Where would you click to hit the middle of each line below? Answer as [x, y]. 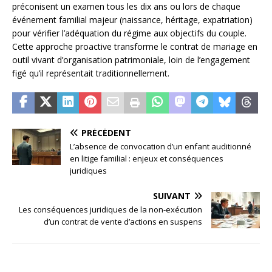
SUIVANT [172, 195]
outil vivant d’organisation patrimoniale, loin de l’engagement [131, 59]
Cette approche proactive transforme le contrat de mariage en [135, 46]
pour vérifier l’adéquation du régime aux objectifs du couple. [129, 33]
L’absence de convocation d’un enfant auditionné [161, 146]
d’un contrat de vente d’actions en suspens [123, 221]
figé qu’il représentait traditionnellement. [91, 73]
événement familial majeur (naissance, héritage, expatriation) [132, 19]
